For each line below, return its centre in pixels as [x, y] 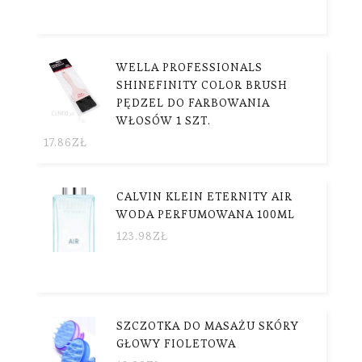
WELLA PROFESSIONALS [189, 67]
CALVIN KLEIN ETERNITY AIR [204, 196]
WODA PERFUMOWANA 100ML [206, 214]
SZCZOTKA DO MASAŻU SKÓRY [208, 325]
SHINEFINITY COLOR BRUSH [202, 84]
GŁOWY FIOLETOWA [176, 343]
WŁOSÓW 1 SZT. [164, 120]
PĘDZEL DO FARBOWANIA [193, 102]
